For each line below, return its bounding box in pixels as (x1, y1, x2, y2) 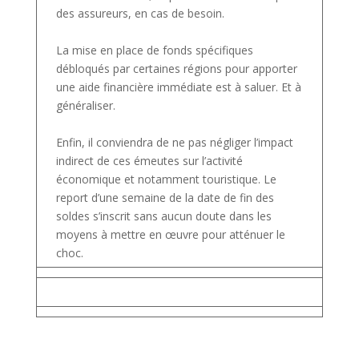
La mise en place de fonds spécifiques (55, 42, 253, 58)
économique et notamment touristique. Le (55, 171, 276, 187)
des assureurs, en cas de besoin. (55, 5, 228, 21)
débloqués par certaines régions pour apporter (55, 60, 297, 76)
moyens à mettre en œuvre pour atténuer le (55, 226, 285, 242)
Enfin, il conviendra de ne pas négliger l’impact (55, 134, 293, 150)
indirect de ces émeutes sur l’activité (55, 152, 243, 168)
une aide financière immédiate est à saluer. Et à (55, 79, 301, 95)
